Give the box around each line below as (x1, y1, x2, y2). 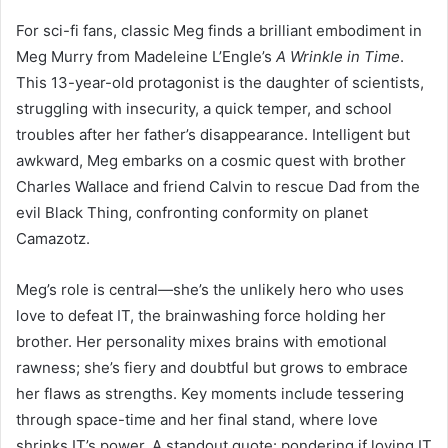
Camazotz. (16, 229, 90, 249)
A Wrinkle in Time (276, 47, 400, 67)
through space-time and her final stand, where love (16, 410, 378, 430)
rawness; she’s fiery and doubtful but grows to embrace (16, 358, 408, 378)
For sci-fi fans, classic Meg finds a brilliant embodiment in (16, 21, 422, 41)
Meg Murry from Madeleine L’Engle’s (16, 47, 276, 67)
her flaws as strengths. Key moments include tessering (16, 384, 404, 404)
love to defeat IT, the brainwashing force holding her (16, 306, 386, 326)
